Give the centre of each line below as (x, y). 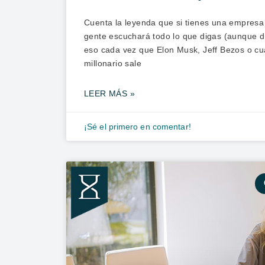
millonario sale (113, 63)
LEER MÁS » (109, 93)
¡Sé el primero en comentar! (138, 126)
